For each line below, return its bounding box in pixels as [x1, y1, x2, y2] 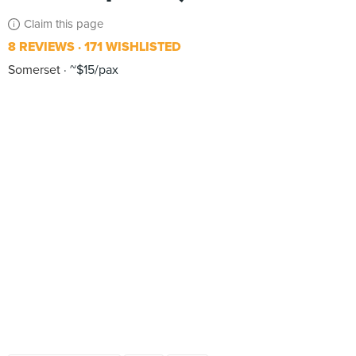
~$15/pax [67, 62, 118, 78]
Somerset [8, 62, 60, 78]
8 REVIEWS [8, 39, 75, 55]
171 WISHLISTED [81, 39, 181, 55]
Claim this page [24, 17, 103, 31]
